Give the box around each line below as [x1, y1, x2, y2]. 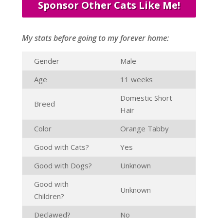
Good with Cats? [34, 142, 89, 152]
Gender [34, 56, 59, 66]
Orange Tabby [120, 124, 169, 134]
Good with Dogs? [34, 161, 92, 171]
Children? [34, 191, 64, 201]
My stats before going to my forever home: [21, 33, 169, 44]
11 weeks [120, 74, 153, 85]
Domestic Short [120, 93, 172, 103]
